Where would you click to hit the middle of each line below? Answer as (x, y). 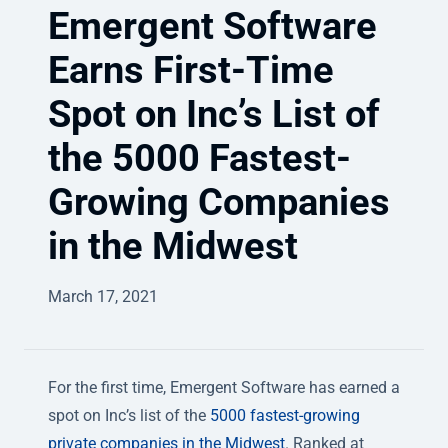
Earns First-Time (191, 70)
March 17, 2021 (103, 297)
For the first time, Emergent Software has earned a (224, 388)
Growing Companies (219, 202)
